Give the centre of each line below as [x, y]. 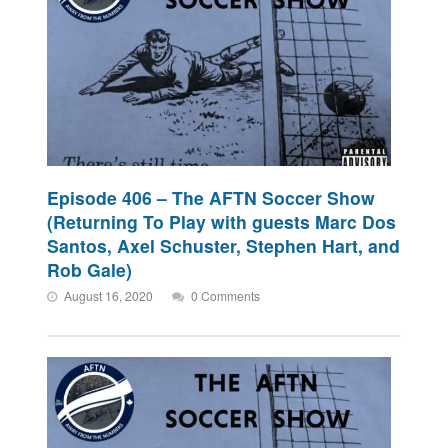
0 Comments [226, 295]
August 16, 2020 [109, 295]
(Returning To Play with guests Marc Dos [222, 221]
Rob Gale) [90, 269]
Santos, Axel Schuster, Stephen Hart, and [224, 245]
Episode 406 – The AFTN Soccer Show [211, 197]
